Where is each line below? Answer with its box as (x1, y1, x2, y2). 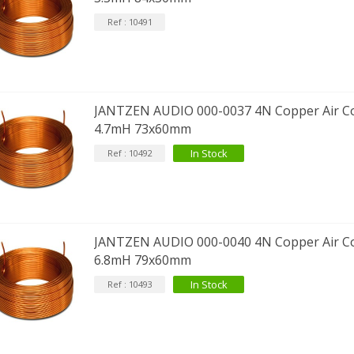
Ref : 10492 (107, 146, 153, 159)
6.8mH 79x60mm (94, 251, 192, 269)
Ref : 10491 (107, 15, 153, 28)
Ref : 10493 (107, 278, 153, 291)
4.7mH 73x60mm (94, 119, 192, 137)
